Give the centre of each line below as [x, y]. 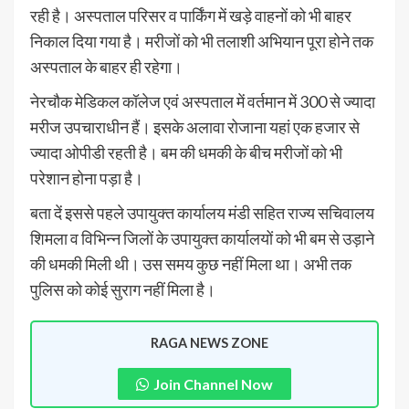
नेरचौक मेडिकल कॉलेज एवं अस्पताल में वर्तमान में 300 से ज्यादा [203, 102]
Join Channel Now [213, 384]
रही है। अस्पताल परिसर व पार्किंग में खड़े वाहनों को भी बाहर [191, 16]
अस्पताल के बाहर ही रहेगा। [106, 67]
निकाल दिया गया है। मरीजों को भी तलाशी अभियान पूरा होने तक [202, 42]
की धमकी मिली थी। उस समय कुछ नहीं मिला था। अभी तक [191, 264]
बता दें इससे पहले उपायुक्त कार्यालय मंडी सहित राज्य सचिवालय [202, 213]
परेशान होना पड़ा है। [87, 178]
